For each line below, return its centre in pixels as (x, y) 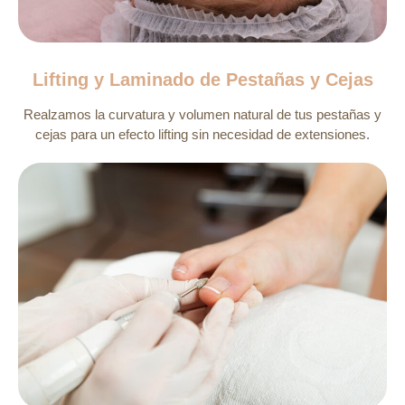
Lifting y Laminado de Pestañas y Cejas (202, 79)
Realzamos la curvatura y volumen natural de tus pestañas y (202, 114)
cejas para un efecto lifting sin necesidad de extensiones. (202, 134)
